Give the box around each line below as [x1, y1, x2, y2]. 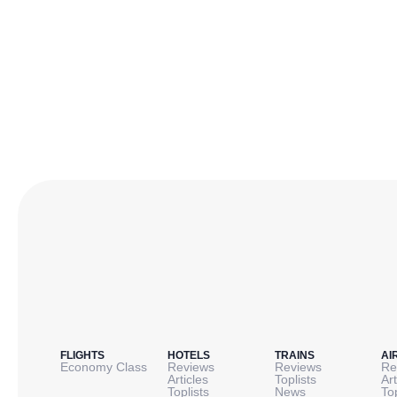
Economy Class [60, 360, 147, 375]
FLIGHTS [60, 349, 105, 362]
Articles [167, 372, 208, 387]
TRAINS [274, 349, 315, 362]
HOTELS [167, 349, 210, 362]
